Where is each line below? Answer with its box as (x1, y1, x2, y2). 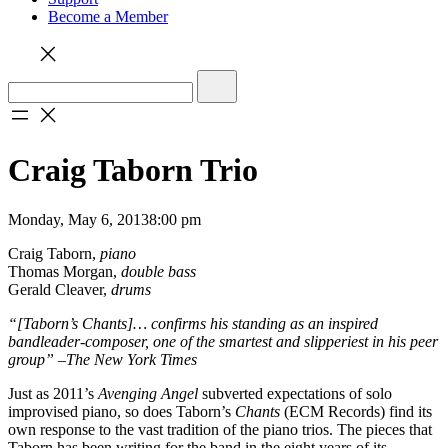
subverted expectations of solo (198, 384, 392, 402)
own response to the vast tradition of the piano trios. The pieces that (8, 420, 432, 438)
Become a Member (48, 8, 168, 25)
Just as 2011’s (8, 384, 98, 402)
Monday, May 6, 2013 (8, 210, 149, 228)
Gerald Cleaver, (8, 280, 111, 298)
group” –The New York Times (8, 350, 197, 368)
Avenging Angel (98, 384, 198, 402)
